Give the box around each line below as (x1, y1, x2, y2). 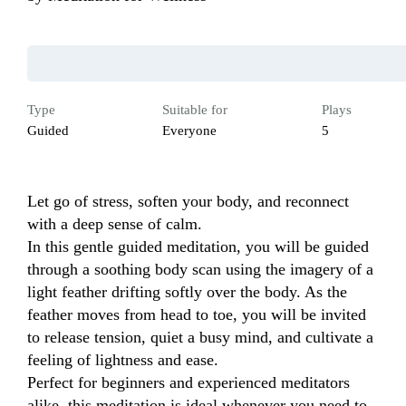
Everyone (162, 123, 217, 139)
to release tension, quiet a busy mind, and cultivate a (27, 328, 373, 347)
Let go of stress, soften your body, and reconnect (27, 192, 349, 211)
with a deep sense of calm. (27, 215, 202, 234)
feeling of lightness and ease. (27, 351, 218, 370)
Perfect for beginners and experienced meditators (27, 373, 350, 392)
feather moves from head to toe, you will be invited (27, 305, 366, 324)
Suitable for (162, 102, 228, 118)
